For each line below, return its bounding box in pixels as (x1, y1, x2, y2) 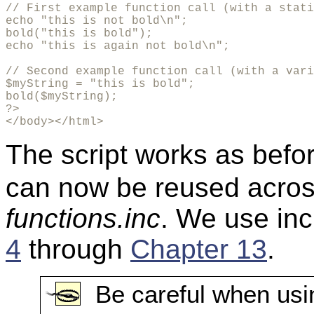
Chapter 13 (130, 234, 267, 265)
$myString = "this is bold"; (6, 78, 195, 91)
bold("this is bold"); (6, 27, 153, 41)
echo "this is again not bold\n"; (6, 40, 230, 53)
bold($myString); (6, 90, 118, 104)
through (21, 234, 130, 265)
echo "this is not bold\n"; (6, 15, 188, 28)
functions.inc (6, 203, 161, 234)
